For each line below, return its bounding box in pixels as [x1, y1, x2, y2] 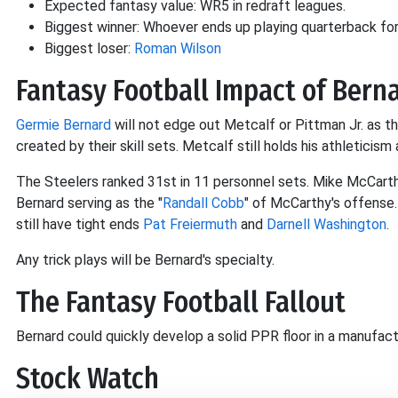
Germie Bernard [16, 115, 111, 133]
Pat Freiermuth [143, 215, 237, 233]
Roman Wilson [134, 39, 221, 57]
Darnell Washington [267, 215, 386, 233]
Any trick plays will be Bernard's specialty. [16, 251, 278, 268]
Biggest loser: [44, 39, 134, 57]
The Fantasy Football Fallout [16, 284, 346, 319]
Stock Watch [16, 361, 159, 395]
